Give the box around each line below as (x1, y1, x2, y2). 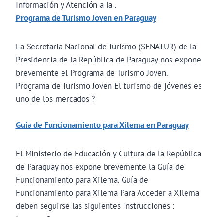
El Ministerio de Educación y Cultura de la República (15, 148, 201, 159)
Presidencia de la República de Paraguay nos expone (15, 54, 201, 65)
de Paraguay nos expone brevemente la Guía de (15, 161, 184, 172)
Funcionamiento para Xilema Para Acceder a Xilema (15, 187, 199, 198)
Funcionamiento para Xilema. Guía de (15, 174, 148, 185)
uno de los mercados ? (15, 93, 95, 104)
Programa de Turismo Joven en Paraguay (15, 12, 156, 23)
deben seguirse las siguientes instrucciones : (15, 200, 174, 211)
